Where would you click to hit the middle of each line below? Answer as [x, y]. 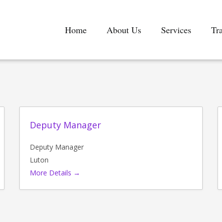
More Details [51, 173]
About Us [124, 30]
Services [176, 30]
